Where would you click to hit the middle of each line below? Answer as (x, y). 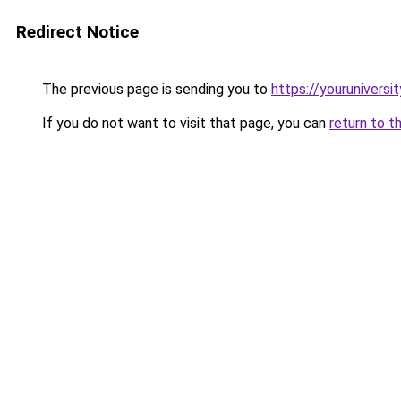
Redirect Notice (77, 32)
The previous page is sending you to (155, 89)
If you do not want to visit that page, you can (184, 123)
